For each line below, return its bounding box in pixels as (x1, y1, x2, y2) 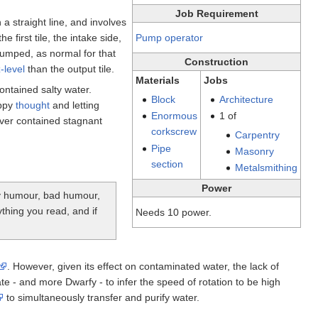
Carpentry (235, 128, 280, 141)
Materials (135, 74, 180, 86)
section (150, 158, 183, 170)
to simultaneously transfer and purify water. (4, 291, 200, 303)
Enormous (150, 110, 197, 122)
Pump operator (135, 31, 203, 43)
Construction (185, 55, 248, 67)
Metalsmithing (235, 162, 298, 174)
